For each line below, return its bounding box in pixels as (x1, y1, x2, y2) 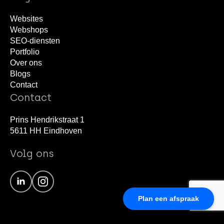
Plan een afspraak (138, 194, 199, 202)
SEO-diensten (10, 36, 60, 45)
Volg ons (10, 147, 54, 159)
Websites (10, 14, 43, 23)
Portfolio (10, 47, 39, 56)
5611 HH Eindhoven (10, 126, 82, 135)
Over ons (10, 58, 42, 67)
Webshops (10, 25, 48, 34)
